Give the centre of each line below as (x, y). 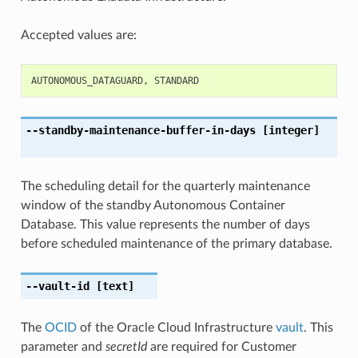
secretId (126, 346)
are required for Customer (221, 346)
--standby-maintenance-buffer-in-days (140, 130)
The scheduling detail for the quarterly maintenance (165, 186)
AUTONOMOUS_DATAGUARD (87, 80)
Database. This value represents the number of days (165, 224)
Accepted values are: (78, 35)
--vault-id (57, 286)
